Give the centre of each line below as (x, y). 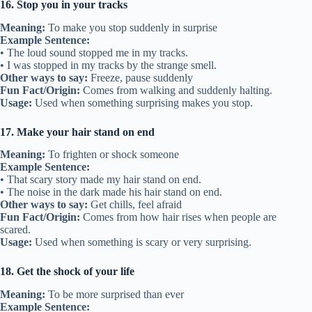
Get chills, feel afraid (135, 205)
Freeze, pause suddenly (140, 77)
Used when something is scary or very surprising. (142, 242)
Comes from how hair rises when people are (178, 217)
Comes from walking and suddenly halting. (176, 90)
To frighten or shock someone (112, 155)
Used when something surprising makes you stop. (142, 102)
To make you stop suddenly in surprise (131, 27)
